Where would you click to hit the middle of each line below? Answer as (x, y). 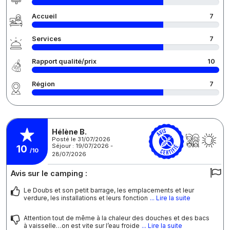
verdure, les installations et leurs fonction (86, 198)
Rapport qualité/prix (64, 62)
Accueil (44, 16)
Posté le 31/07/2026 (81, 139)
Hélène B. (69, 131)
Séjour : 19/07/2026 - (82, 146)
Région (43, 84)
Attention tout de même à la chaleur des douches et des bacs (117, 218)
